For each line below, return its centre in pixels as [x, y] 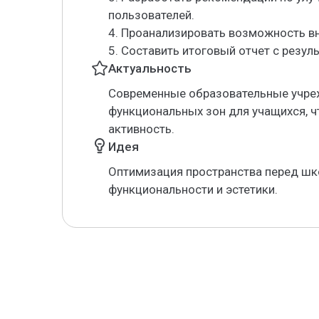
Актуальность [150, 68]
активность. [141, 129]
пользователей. [151, 15]
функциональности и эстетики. [193, 189]
